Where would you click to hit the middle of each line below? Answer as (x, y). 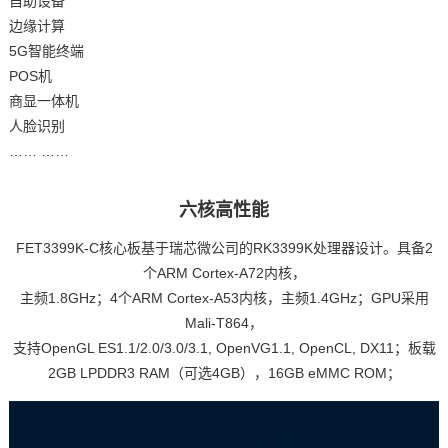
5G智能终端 (46, 50)
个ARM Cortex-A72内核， (224, 272)
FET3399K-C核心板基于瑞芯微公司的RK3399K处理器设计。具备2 (224, 247)
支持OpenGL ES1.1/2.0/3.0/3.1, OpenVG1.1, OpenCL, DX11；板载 (224, 347)
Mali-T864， (224, 322)
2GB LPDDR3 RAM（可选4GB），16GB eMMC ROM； (224, 372)
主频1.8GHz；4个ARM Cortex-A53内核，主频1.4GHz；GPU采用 (224, 297)
